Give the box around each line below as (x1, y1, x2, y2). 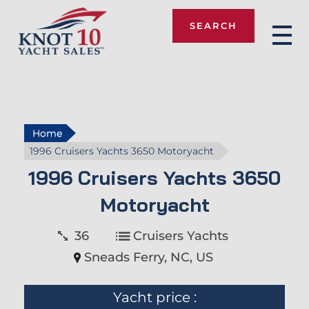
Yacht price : (112, 288, 197, 306)
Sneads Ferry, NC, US (84, 249, 213, 265)
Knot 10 (28, 57, 46, 77)
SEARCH (190, 19, 237, 31)
